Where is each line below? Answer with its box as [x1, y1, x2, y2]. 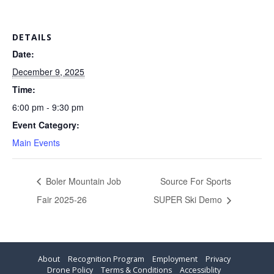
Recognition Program [67, 253, 144, 264]
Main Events [12, 136, 60, 149]
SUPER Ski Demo [154, 193, 225, 206]
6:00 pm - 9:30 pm [12, 100, 84, 113]
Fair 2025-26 [37, 193, 87, 206]
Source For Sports [160, 174, 232, 187]
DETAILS [12, 31, 52, 43]
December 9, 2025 [12, 65, 84, 78]
